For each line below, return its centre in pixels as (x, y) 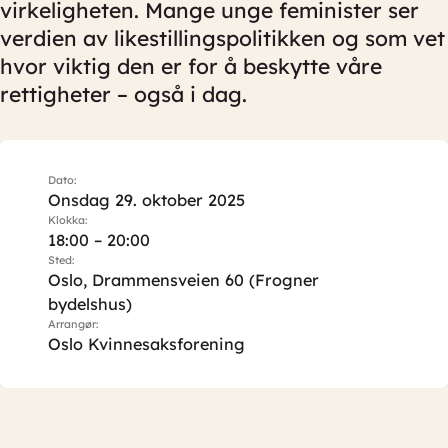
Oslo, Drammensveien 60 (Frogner (183, 280)
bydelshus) (90, 304)
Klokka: (68, 220)
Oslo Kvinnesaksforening (146, 344)
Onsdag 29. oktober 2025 (146, 200)
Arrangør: (73, 324)
